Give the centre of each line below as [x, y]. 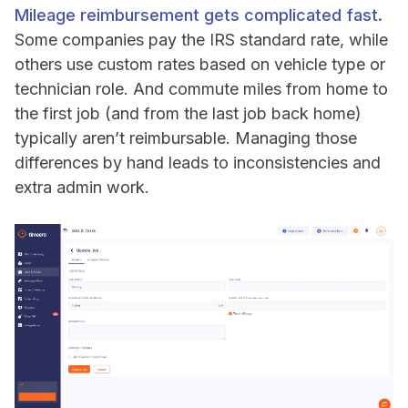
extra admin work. [82, 188]
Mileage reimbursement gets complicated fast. [199, 15]
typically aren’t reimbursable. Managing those [186, 138]
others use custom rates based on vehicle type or [200, 65]
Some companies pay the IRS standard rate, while [201, 40]
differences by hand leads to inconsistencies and [198, 163]
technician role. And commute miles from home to [201, 89]
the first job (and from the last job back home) [188, 114]
